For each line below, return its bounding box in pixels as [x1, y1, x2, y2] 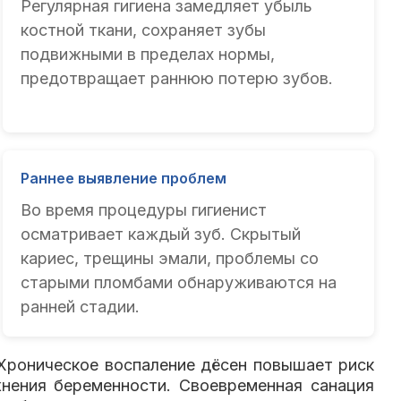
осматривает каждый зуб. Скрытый [21, 225, 302, 244]
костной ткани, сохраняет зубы [21, 21, 267, 40]
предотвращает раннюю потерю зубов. [21, 69, 334, 89]
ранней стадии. [21, 297, 141, 317]
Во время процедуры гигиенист [21, 200, 268, 220]
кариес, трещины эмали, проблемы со [21, 249, 320, 269]
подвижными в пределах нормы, [21, 45, 276, 64]
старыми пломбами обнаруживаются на [21, 273, 337, 293]
